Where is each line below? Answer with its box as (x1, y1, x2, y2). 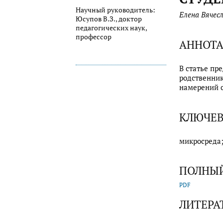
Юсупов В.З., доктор (76, 14, 142, 23)
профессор (76, 32, 111, 41)
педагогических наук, (76, 23, 147, 32)
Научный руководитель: (76, 5, 155, 14)
